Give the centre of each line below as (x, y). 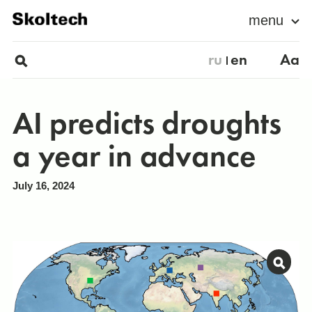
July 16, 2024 (43, 186)
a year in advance (134, 156)
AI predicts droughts (147, 124)
